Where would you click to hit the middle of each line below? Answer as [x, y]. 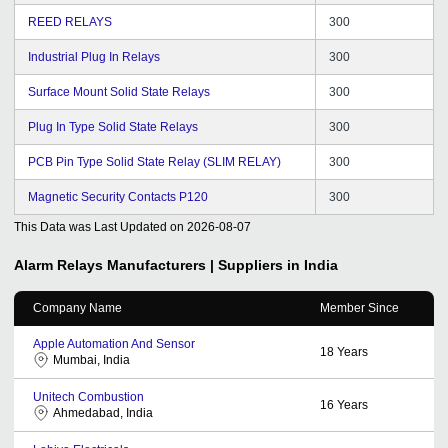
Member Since [359, 307]
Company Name [77, 307]
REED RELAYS [70, 21]
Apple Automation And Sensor [114, 343]
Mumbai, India [91, 359]
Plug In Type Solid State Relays [113, 126]
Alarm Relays [58, 264]
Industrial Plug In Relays [94, 56]
